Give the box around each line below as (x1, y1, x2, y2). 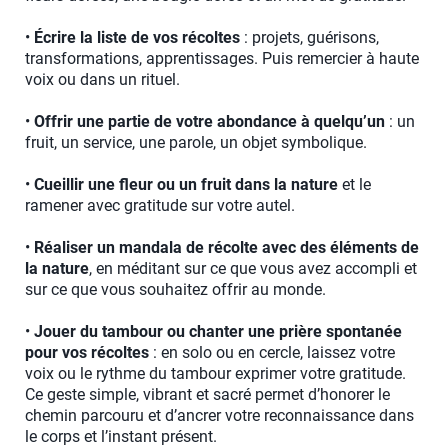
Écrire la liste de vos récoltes (34, 28, 240, 48)
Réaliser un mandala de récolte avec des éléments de (34, 238, 419, 258)
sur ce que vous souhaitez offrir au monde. (25, 280, 326, 300)
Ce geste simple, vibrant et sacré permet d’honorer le (25, 385, 390, 405)
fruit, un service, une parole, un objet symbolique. (25, 133, 367, 153)
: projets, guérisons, (240, 28, 379, 48)
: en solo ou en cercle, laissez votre (149, 343, 395, 363)
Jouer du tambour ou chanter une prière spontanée (34, 322, 402, 342)
